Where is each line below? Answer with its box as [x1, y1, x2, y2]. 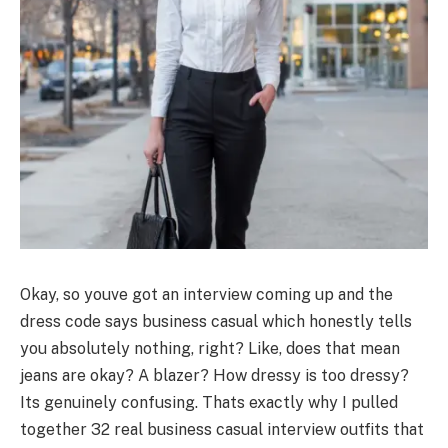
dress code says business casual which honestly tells [20, 311, 412, 331]
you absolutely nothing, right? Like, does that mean [20, 338, 400, 358]
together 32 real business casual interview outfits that [20, 419, 424, 439]
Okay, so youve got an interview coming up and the [20, 284, 393, 304]
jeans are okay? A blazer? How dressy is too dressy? [20, 365, 409, 385]
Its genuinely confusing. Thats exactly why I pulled [20, 392, 398, 412]
